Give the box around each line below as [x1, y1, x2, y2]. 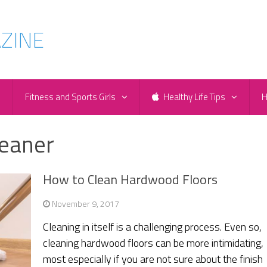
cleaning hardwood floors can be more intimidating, [43, 235, 264, 252]
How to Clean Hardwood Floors [43, 169, 218, 190]
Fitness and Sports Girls [25, 90, 116, 104]
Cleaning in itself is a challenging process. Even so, [43, 219, 262, 235]
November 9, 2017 [52, 197, 120, 210]
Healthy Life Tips [162, 90, 225, 104]
